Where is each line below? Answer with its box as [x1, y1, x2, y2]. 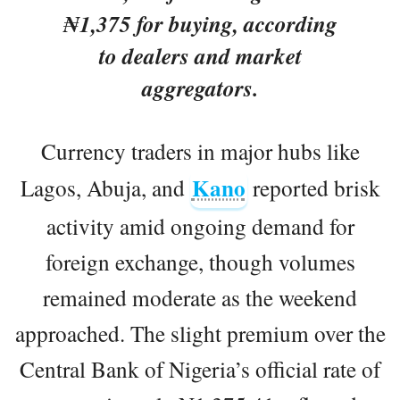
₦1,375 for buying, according [62, 7, 337, 39]
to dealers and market [98, 39, 302, 71]
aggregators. [142, 71, 258, 104]
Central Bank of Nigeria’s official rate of [20, 353, 380, 384]
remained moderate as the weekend [43, 281, 357, 312]
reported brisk [246, 171, 380, 203]
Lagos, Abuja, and [20, 171, 190, 203]
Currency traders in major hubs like [40, 135, 360, 166]
